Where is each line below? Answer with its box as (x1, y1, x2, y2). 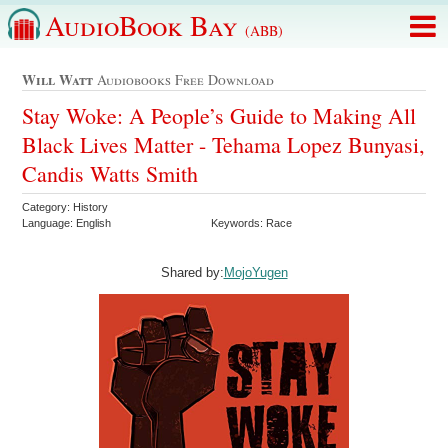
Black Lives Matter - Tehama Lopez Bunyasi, (22, 129, 426, 159)
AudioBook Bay (45, 6, 245, 44)
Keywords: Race (211, 216, 296, 229)
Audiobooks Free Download (93, 70, 275, 90)
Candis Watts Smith (22, 158, 199, 188)
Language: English (22, 216, 112, 229)
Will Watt (22, 69, 94, 91)
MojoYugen (223, 264, 288, 280)
